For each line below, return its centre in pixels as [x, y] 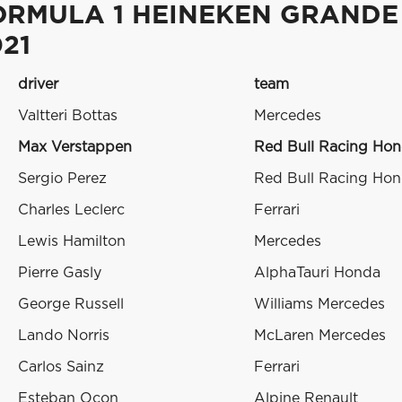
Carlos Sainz [61, 367]
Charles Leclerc [71, 210]
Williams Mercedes [319, 305]
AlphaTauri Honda [317, 273]
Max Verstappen [75, 148]
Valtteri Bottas [68, 116]
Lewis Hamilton [72, 242]
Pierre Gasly [60, 273]
